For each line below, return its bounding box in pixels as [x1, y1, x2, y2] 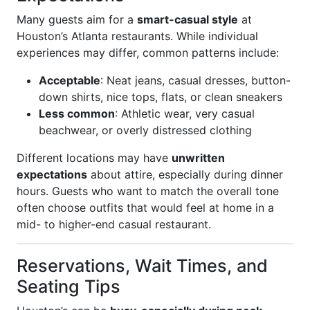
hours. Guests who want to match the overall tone [17, 184, 279, 198]
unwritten [172, 151, 225, 165]
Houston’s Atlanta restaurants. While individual [17, 29, 258, 43]
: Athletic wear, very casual [115, 107, 255, 120]
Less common [39, 107, 115, 120]
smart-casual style [137, 12, 238, 26]
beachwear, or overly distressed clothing [39, 123, 252, 137]
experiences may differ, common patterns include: [17, 46, 279, 60]
